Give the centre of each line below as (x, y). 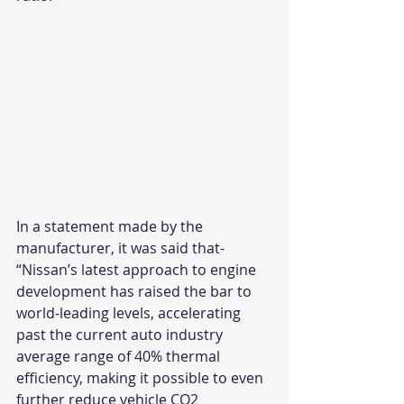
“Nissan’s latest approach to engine (138, 269)
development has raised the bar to (136, 291)
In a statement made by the (111, 226)
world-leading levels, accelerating (130, 312)
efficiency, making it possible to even (142, 377)
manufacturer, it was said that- (122, 248)
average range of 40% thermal (120, 356)
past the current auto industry (121, 334)
